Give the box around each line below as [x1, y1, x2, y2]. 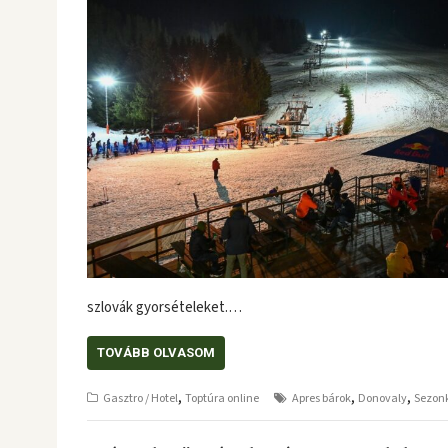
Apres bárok [292, 390, 351, 407]
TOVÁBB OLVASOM [97, 345, 215, 360]
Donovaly [358, 390, 407, 407]
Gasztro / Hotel [103, 390, 178, 407]
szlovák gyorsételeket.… [87, 297, 242, 318]
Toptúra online [185, 390, 259, 407]
